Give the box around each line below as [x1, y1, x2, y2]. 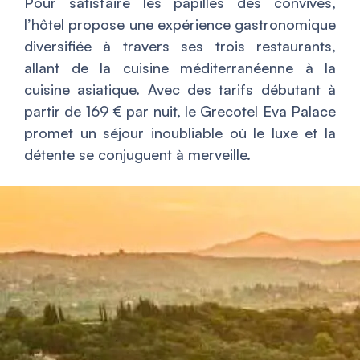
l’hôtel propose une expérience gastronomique [24, 15, 336, 34]
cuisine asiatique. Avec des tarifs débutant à [24, 80, 336, 99]
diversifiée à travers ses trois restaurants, [24, 37, 336, 55]
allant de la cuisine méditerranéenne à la [24, 59, 336, 77]
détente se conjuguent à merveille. [24, 145, 251, 164]
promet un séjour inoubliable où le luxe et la [24, 124, 336, 142]
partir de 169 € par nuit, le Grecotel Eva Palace [24, 102, 336, 121]
